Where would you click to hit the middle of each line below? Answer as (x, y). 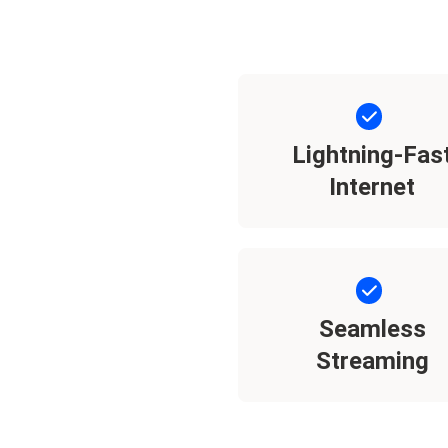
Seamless (372, 329)
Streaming (372, 361)
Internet (372, 187)
